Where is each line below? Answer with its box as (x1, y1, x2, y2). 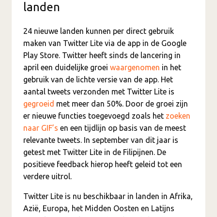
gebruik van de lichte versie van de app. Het (23, 75, 173, 84)
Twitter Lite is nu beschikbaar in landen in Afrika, (23, 191, 193, 201)
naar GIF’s (23, 123, 58, 132)
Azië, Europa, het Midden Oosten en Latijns (23, 203, 174, 213)
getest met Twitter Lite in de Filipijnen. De (23, 147, 166, 156)
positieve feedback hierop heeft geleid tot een (23, 159, 182, 169)
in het (160, 62, 181, 72)
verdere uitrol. (23, 171, 72, 181)
